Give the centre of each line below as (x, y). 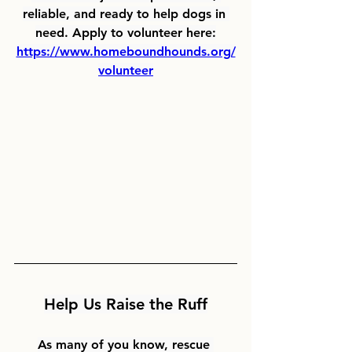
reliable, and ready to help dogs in (126, 13)
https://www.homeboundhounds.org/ (126, 51)
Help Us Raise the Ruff (126, 304)
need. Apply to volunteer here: (126, 32)
